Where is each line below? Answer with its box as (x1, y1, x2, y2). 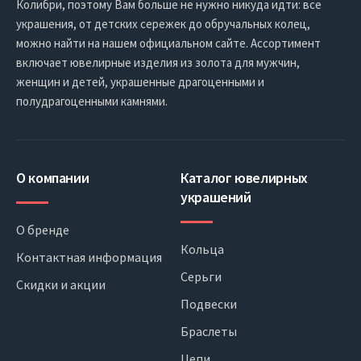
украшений (180, 188, 251, 207)
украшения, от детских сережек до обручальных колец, (16, 16, 310, 32)
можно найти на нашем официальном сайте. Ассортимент (16, 35, 321, 52)
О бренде (16, 222, 69, 239)
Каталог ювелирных (180, 168, 308, 188)
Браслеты (180, 323, 237, 340)
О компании (16, 168, 89, 188)
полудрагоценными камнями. (16, 93, 168, 110)
